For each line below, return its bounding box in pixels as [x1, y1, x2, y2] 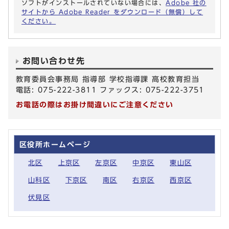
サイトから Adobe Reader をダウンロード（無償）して [21, 9, 203, 15]
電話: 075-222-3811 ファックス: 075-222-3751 [16, 86, 204, 94]
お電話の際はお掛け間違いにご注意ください [16, 101, 174, 109]
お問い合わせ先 [22, 57, 85, 65]
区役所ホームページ [19, 141, 90, 149]
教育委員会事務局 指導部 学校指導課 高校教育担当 [16, 75, 199, 83]
